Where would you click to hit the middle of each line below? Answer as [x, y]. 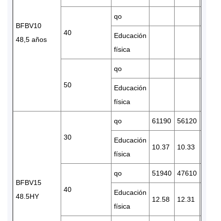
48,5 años [31, 39]
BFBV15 [29, 182]
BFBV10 [29, 25]
